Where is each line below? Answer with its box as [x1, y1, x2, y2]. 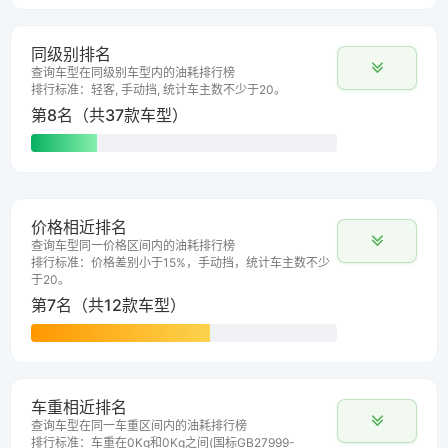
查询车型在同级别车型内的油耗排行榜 [31, 65, 235, 81]
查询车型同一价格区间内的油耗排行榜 [31, 238, 235, 254]
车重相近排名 [31, 397, 127, 418]
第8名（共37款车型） [31, 105, 188, 126]
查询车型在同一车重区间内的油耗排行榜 [31, 418, 247, 434]
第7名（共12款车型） [31, 295, 186, 316]
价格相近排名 [31, 217, 127, 238]
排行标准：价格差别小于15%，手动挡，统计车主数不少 [31, 255, 330, 271]
